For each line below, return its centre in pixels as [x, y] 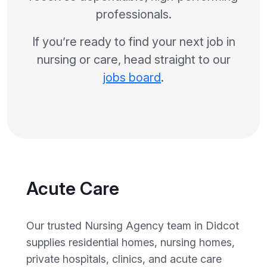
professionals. [133, 14]
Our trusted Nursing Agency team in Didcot [133, 225]
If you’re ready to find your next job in [133, 41]
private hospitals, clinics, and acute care [124, 259]
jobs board [132, 77]
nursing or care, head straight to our [133, 59]
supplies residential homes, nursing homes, [131, 242]
